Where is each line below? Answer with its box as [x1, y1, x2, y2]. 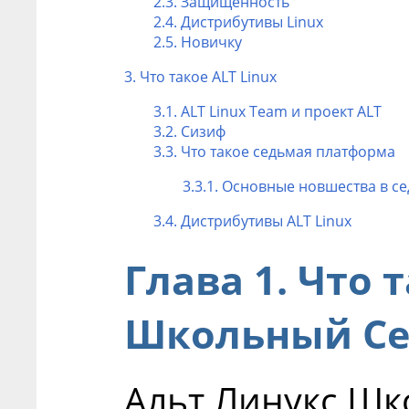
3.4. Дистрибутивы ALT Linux [153, 210, 351, 231]
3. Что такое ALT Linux [124, 66, 277, 87]
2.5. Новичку [153, 31, 242, 52]
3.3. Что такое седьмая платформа [153, 141, 395, 162]
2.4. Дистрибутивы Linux [153, 11, 323, 32]
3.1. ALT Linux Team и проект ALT [153, 100, 382, 121]
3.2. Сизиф [153, 121, 225, 142]
